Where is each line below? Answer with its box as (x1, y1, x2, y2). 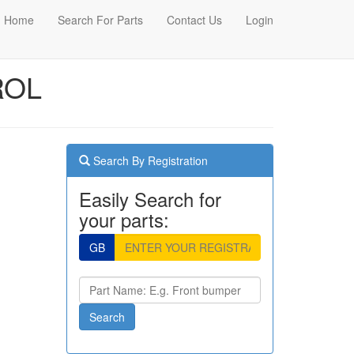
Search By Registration (89, 153, 208, 168)
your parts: (78, 205, 169, 233)
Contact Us (167, 12, 222, 28)
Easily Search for (78, 185, 221, 213)
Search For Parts (58, 12, 143, 28)
